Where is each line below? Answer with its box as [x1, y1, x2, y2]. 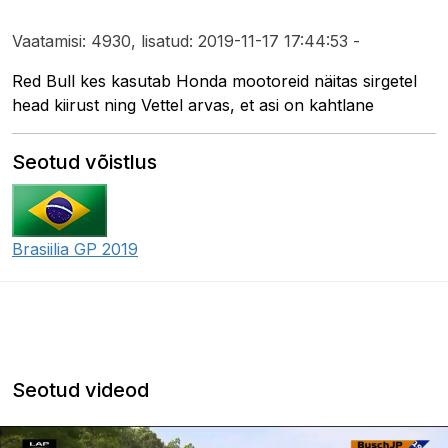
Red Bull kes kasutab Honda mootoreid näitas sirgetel [12, 71, 417, 91]
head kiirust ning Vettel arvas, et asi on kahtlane [12, 95, 374, 115]
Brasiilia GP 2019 [12, 239, 138, 259]
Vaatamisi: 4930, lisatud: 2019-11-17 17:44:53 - [12, 31, 360, 51]
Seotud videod [12, 378, 149, 402]
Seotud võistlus [12, 150, 157, 174]
